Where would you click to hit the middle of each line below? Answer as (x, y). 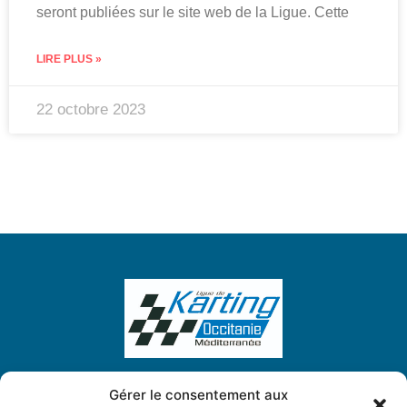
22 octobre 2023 (91, 110)
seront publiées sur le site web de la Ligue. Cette (193, 13)
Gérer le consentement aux (199, 395)
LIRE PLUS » (69, 60)
